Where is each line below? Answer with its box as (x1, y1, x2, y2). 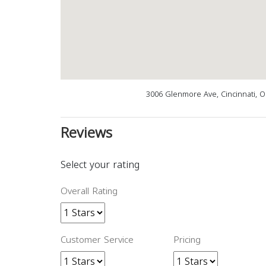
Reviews (61, 119, 112, 147)
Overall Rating (61, 183, 118, 199)
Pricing (173, 232, 201, 248)
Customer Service (61, 232, 134, 248)
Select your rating (61, 156, 140, 174)
